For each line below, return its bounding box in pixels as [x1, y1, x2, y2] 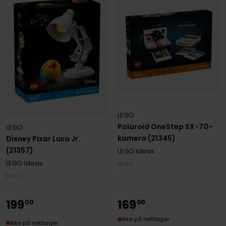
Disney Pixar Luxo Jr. [6, 134, 80, 144]
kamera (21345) [118, 133, 176, 144]
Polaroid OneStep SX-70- [118, 122, 213, 132]
